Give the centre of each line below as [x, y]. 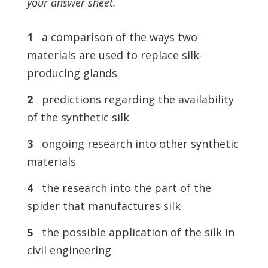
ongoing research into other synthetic [135, 144]
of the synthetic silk [78, 117]
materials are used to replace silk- [115, 55]
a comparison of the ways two [115, 37]
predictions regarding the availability [133, 99]
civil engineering [69, 250]
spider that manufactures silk [103, 206]
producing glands [72, 73]
